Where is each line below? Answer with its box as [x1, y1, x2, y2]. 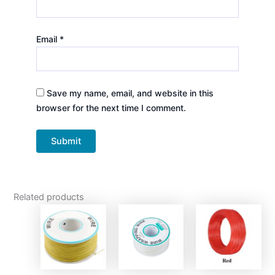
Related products [14, 191, 85, 203]
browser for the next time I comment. [36, 102, 186, 113]
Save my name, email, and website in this [46, 87, 214, 98]
